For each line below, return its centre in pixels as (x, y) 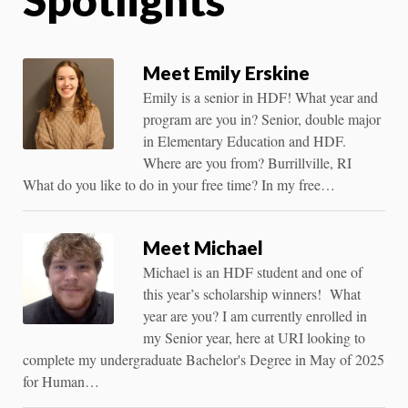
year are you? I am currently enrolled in (255, 315)
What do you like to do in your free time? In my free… (179, 184)
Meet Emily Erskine (226, 72)
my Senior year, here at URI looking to (254, 337)
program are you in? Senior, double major (262, 118)
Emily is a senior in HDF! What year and (260, 97)
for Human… (61, 381)
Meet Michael (203, 247)
